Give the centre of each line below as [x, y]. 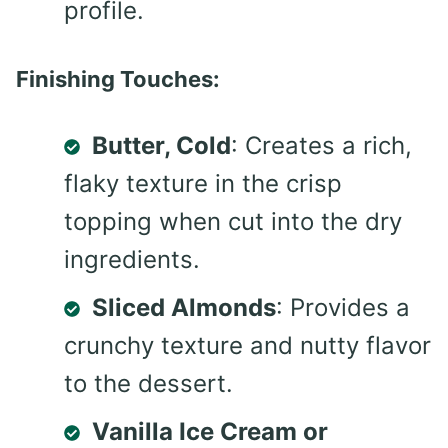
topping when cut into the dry [233, 221]
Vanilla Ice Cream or [210, 431]
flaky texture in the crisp [203, 183]
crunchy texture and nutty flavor [247, 345]
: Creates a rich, [321, 145]
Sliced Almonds [184, 307]
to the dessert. [148, 383]
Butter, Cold [161, 145]
